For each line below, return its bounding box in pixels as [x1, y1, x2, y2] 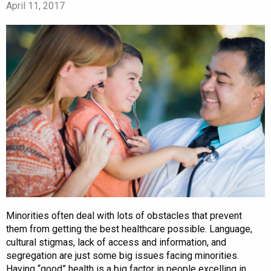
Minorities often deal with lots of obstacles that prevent [6, 209, 242, 221]
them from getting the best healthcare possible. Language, [6, 223, 252, 235]
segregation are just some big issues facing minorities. [6, 249, 239, 261]
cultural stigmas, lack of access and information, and [6, 236, 226, 248]
